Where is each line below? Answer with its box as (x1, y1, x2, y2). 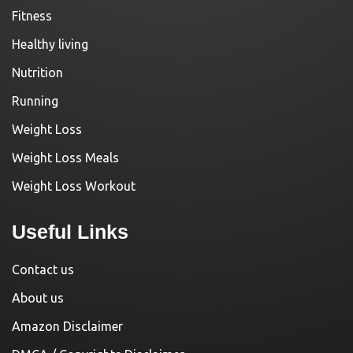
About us (12, 290, 64, 305)
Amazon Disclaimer (12, 318, 123, 333)
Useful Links (12, 220, 128, 243)
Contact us (12, 262, 74, 277)
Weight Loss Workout (12, 178, 136, 193)
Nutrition (12, 65, 63, 80)
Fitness (12, 8, 52, 23)
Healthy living (12, 36, 88, 51)
